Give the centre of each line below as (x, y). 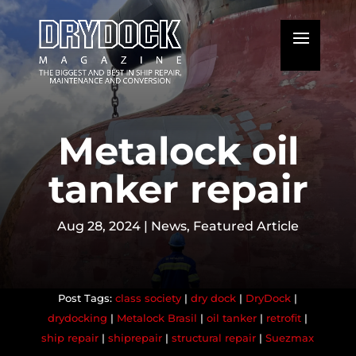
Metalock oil (178, 151)
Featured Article (246, 226)
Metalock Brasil (157, 318)
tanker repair (178, 189)
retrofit (284, 318)
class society (149, 298)
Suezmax (290, 338)
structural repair (214, 338)
